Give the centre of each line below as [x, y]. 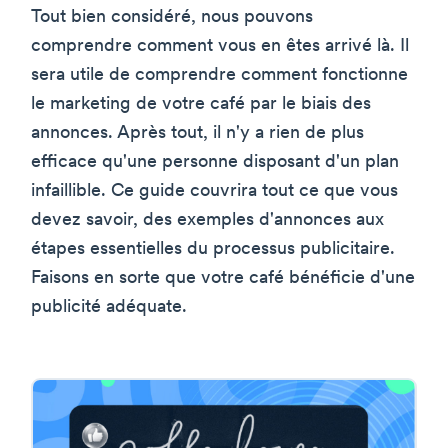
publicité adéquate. [109, 307]
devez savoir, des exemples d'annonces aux [207, 220]
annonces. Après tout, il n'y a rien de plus [197, 133]
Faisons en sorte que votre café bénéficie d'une [223, 278]
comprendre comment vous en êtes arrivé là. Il [220, 46]
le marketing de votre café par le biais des [201, 104]
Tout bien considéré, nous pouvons [172, 17]
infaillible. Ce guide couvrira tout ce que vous [214, 191]
